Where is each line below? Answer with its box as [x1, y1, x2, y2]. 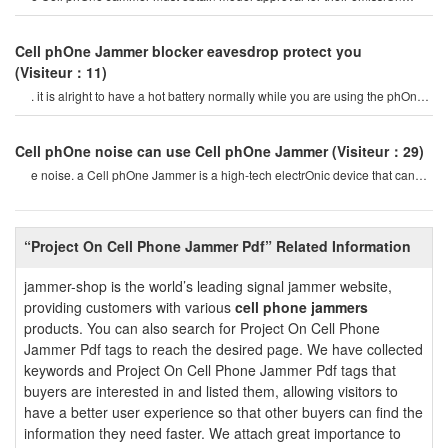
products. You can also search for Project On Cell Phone [24, 318, 380, 338]
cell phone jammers [235, 297, 368, 317]
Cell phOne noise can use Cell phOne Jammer [15, 141, 328, 161]
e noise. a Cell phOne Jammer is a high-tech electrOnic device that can [31, 166, 415, 183]
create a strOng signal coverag [31, 184, 197, 201]
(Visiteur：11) [15, 62, 107, 82]
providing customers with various [24, 297, 235, 317]
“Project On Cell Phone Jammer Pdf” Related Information [24, 236, 411, 256]
